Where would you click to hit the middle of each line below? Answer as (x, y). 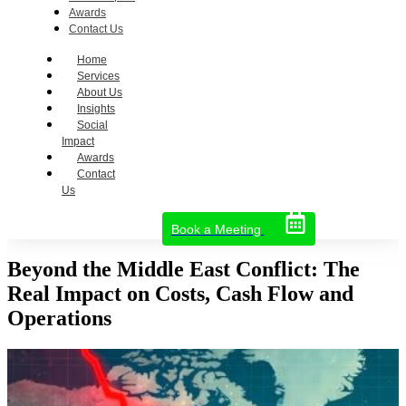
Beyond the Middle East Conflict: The (184, 269)
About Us (100, 92)
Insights (96, 109)
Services (98, 76)
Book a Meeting (216, 229)
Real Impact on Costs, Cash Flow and (180, 293)
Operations (59, 318)
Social (92, 125)
